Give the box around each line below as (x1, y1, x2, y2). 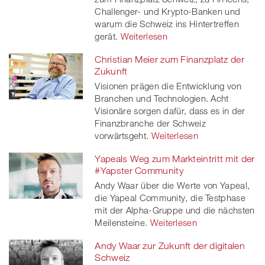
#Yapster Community (95, 164, 183, 176)
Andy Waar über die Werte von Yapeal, (95, 179, 250, 190)
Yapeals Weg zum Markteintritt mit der (95, 153, 255, 164)
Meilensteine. (95, 216, 148, 228)
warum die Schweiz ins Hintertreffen (95, 18, 239, 29)
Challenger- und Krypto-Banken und (95, 5, 241, 17)
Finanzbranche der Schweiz (95, 117, 206, 128)
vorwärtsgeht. (95, 130, 149, 141)
